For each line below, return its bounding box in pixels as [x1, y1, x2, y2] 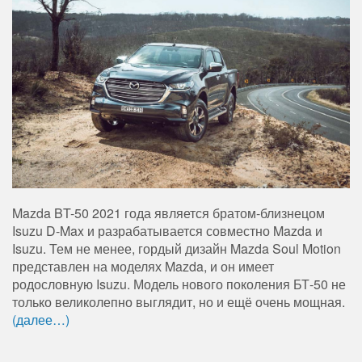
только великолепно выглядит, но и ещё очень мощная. [12, 293, 345, 312]
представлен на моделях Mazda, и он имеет [12, 257, 274, 276]
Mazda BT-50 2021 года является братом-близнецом [12, 204, 325, 223]
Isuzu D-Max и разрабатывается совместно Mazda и [12, 221, 322, 241]
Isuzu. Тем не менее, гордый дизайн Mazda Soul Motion [12, 239, 341, 259]
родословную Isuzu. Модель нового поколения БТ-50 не [12, 275, 346, 294]
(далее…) [12, 310, 69, 330]
